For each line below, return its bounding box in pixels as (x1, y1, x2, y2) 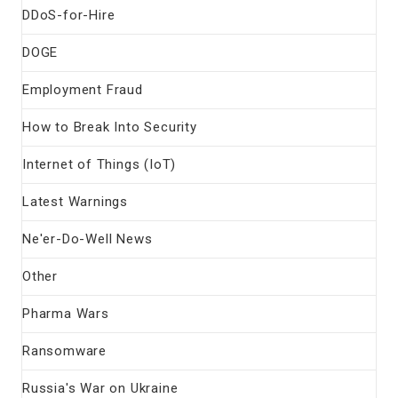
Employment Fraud (22, 81, 143, 98)
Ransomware (22, 342, 107, 359)
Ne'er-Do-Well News (22, 230, 153, 247)
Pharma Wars (22, 305, 109, 322)
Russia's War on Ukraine (22, 379, 179, 396)
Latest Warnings (22, 193, 128, 210)
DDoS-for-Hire (22, 6, 115, 23)
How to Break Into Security (22, 118, 197, 135)
